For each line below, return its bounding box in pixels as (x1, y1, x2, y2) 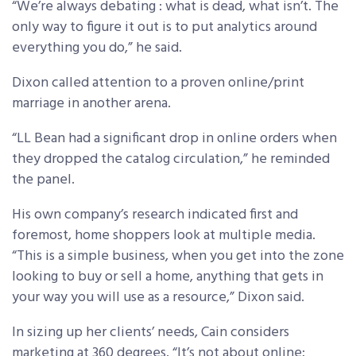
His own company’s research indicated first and (12, 203, 298, 226)
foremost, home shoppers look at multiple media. (12, 224, 315, 247)
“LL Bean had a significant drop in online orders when (12, 127, 337, 150)
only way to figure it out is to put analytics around (12, 16, 317, 39)
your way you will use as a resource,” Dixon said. (12, 286, 304, 309)
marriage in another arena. (12, 92, 171, 115)
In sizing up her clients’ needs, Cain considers (12, 321, 289, 344)
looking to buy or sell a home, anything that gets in (12, 265, 323, 288)
